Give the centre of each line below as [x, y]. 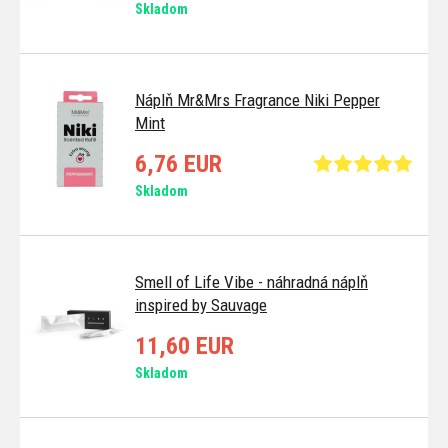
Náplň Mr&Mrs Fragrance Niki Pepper [257, 99]
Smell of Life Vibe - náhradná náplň [251, 281]
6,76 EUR [178, 163]
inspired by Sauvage [201, 304]
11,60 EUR [184, 345]
